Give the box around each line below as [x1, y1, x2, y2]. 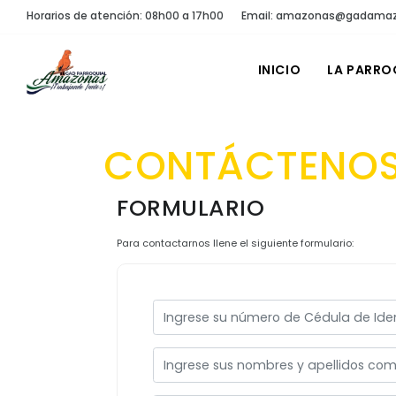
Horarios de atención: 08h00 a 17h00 [27, 8, 224, 23]
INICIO [257, 61, 301, 79]
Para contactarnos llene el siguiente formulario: [117, 236, 354, 250]
